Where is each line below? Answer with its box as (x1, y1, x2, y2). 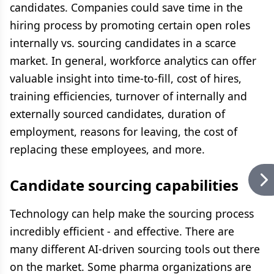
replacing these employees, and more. (10, 142, 205, 157)
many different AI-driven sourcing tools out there (10, 242, 260, 256)
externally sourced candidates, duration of (10, 106, 225, 121)
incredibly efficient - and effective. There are (10, 224, 234, 239)
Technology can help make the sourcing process (10, 206, 254, 221)
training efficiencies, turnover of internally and (10, 89, 247, 103)
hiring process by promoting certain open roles (10, 18, 250, 32)
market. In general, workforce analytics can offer (10, 53, 256, 68)
